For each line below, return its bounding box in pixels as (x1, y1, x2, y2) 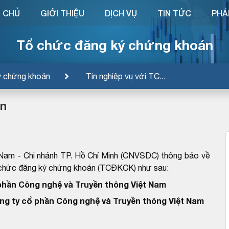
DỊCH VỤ (104, 8, 137, 18)
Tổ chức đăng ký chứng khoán (16, 37, 213, 53)
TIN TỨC (157, 8, 191, 18)
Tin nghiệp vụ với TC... (86, 71, 166, 81)
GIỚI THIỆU (40, 8, 84, 18)
